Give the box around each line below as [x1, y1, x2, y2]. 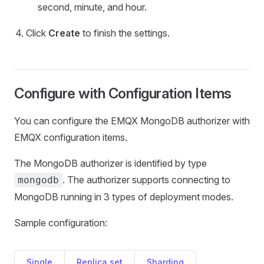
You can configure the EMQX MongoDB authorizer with [14, 115, 250, 127]
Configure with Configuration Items [14, 85, 232, 103]
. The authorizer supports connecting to [62, 174, 230, 186]
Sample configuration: [14, 217, 107, 229]
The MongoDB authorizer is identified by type [14, 157, 207, 170]
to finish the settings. [80, 27, 170, 39]
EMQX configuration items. [14, 131, 127, 144]
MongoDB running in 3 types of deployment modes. [14, 191, 233, 203]
